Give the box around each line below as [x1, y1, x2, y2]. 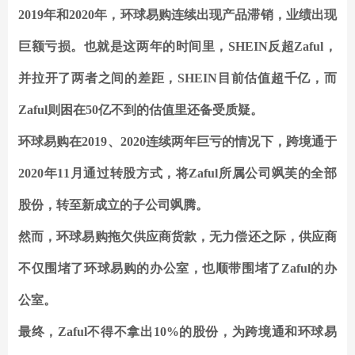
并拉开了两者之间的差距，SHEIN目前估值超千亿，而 [18, 71, 337, 86]
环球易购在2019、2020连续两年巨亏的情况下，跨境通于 [18, 135, 337, 149]
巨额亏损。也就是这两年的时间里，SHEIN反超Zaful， [18, 40, 337, 54]
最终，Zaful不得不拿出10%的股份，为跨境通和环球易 [18, 325, 337, 339]
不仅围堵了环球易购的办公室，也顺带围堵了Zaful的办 [18, 261, 337, 276]
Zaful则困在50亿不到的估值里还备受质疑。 [18, 103, 263, 117]
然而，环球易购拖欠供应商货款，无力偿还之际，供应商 [18, 230, 337, 244]
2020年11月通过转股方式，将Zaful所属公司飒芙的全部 [18, 166, 337, 181]
